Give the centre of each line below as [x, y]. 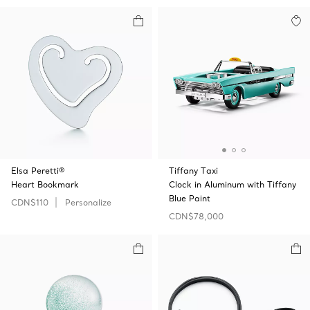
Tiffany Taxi [193, 171]
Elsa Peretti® [38, 171]
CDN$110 [30, 202]
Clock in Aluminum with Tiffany [232, 184]
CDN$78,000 [196, 216]
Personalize [88, 202]
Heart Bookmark [45, 184]
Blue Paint [190, 198]
